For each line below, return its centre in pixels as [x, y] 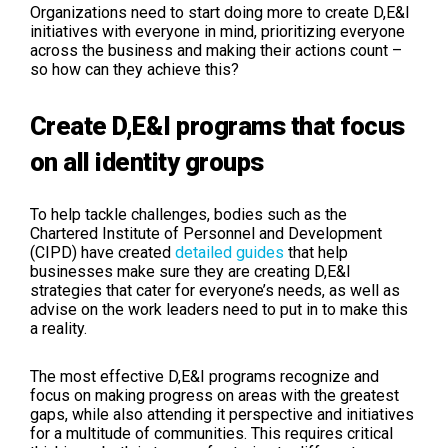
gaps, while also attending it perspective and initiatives [222, 414]
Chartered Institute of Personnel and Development [206, 233]
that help [318, 252]
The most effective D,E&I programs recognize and [204, 376]
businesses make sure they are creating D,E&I [190, 271]
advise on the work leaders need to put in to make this [219, 309]
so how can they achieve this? [134, 69]
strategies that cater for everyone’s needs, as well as [215, 290]
